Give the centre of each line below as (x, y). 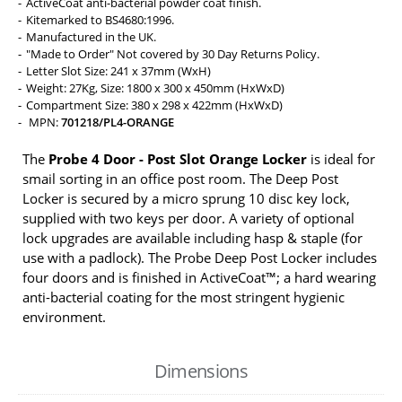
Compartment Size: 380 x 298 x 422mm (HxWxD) (154, 105)
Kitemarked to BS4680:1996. (100, 19)
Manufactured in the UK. (91, 36)
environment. (64, 316)
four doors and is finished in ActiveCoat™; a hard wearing (199, 277)
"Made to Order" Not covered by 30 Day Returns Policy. (173, 53)
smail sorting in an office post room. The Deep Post (180, 178)
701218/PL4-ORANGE (118, 122)
